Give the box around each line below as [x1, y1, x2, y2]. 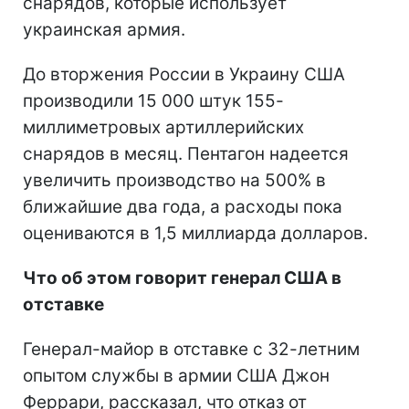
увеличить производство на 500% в [23, 169, 326, 191]
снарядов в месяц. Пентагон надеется [23, 142, 349, 164]
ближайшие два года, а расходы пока [23, 195, 342, 217]
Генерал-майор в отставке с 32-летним [23, 338, 360, 360]
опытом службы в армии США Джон [23, 364, 330, 386]
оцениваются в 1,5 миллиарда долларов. [23, 222, 368, 244]
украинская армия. [23, 18, 185, 40]
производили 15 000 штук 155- [23, 89, 284, 111]
